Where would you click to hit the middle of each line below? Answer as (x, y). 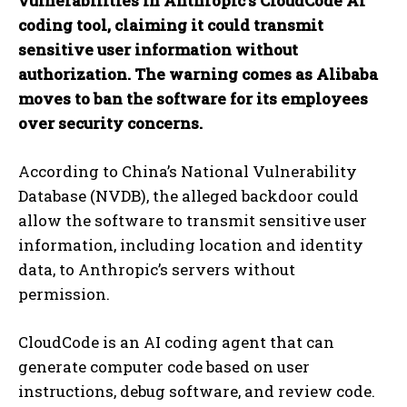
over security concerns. (110, 124)
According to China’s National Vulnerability (188, 172)
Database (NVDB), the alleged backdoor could (189, 196)
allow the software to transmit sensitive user (193, 221)
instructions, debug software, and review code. (197, 392)
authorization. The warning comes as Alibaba (198, 74)
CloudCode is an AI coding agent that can (176, 342)
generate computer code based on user (164, 367)
